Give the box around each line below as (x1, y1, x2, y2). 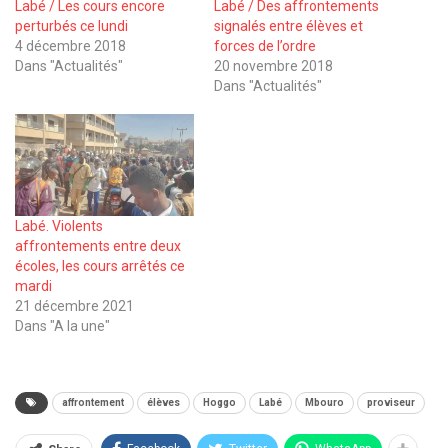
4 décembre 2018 (15, 37, 126, 54)
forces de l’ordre (214, 37, 316, 54)
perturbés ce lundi (15, 17, 128, 34)
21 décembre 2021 (15, 298, 134, 315)
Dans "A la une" (15, 318, 110, 335)
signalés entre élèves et (214, 17, 363, 34)
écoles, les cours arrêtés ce (15, 258, 185, 275)
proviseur (367, 397, 415, 409)
